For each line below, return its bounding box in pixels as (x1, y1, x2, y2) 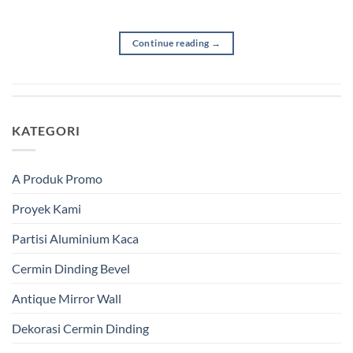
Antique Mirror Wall (12, 291, 121, 306)
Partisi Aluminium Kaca (12, 231, 139, 246)
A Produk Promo (12, 171, 102, 186)
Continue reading (132, 37, 211, 50)
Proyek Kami (12, 201, 81, 216)
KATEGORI (12, 123, 80, 139)
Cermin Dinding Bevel (12, 261, 130, 276)
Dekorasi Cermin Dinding (12, 321, 149, 336)
